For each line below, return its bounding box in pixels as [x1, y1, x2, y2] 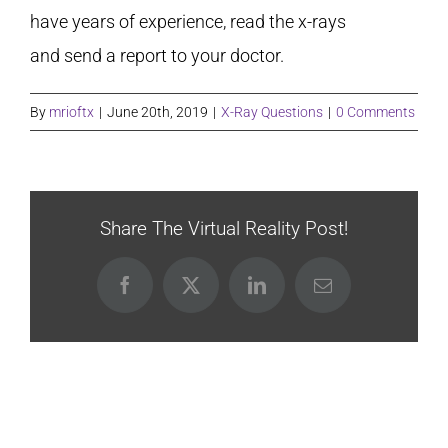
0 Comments [336, 104, 415, 120]
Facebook [123, 283, 194, 302]
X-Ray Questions [221, 104, 323, 120]
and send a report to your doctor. [30, 45, 284, 66]
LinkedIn [255, 283, 322, 302]
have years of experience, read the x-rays [30, 11, 346, 32]
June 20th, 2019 [107, 104, 208, 120]
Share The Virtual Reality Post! [100, 216, 348, 240]
